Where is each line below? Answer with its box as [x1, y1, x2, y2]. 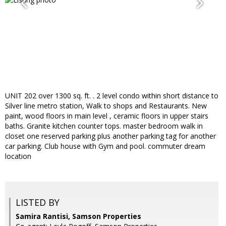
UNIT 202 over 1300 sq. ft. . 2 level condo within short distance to [5, 91, 218, 101]
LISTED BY [16, 196, 60, 209]
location [5, 151, 31, 161]
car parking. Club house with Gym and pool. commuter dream [5, 141, 205, 151]
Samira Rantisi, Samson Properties [16, 211, 141, 221]
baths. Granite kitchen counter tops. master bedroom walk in [5, 121, 203, 131]
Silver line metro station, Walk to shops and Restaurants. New [5, 101, 207, 111]
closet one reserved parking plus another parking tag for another [5, 131, 216, 141]
